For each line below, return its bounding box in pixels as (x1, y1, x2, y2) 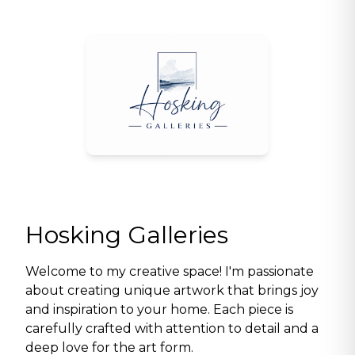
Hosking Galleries (25, 220, 228, 250)
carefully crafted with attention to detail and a (25, 321, 319, 336)
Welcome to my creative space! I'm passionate (25, 264, 314, 279)
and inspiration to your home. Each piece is (25, 302, 293, 317)
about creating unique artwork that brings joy (25, 283, 319, 298)
